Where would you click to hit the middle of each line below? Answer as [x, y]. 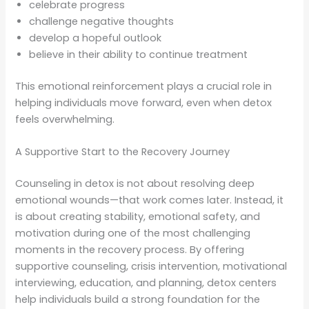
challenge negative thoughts [102, 21]
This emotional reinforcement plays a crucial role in [144, 86]
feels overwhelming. [65, 119]
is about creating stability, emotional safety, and [138, 216]
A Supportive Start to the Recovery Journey [123, 151]
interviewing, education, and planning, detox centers [146, 282]
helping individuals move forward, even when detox [144, 102]
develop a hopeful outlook [96, 38]
